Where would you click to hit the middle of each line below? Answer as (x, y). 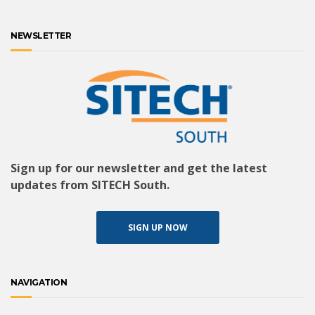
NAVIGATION (39, 282)
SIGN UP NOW (157, 227)
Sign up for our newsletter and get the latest (139, 168)
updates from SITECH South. (90, 185)
